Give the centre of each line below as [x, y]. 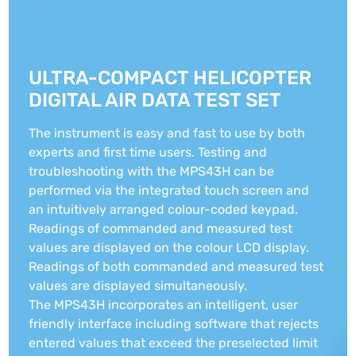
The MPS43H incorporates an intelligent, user [164, 305]
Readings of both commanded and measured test [176, 267]
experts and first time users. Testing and [148, 152]
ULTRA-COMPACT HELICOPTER [170, 78]
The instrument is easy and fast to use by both [167, 133]
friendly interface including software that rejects [174, 324]
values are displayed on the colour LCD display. [169, 248]
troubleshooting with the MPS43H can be [152, 171]
